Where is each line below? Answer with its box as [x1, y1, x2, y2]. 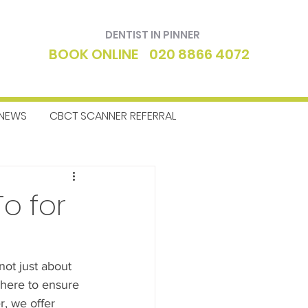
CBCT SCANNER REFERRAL [49, 108, 176, 124]
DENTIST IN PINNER [105, 27, 201, 42]
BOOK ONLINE [49, 45, 139, 64]
